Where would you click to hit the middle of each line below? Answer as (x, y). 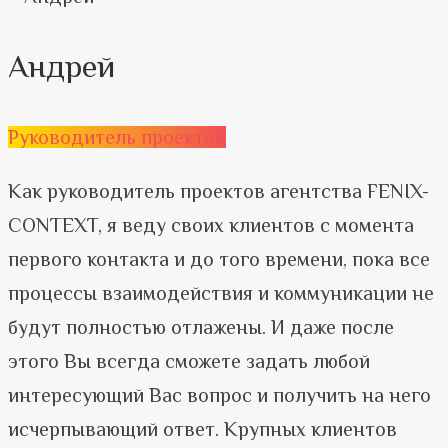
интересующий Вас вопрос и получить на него (219, 395)
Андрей (61, 66)
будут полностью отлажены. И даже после (201, 327)
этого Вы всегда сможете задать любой (189, 361)
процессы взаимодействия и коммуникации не (221, 293)
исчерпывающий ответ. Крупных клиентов (202, 429)
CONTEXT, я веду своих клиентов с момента (211, 225)
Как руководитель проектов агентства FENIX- (218, 191)
